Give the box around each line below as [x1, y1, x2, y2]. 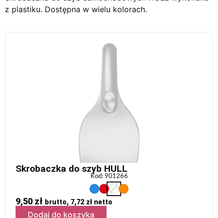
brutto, [45, 198, 71, 206]
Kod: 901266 [90, 173, 128, 179]
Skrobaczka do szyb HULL [16, 163, 127, 174]
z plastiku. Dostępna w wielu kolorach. [5, 4, 147, 14]
